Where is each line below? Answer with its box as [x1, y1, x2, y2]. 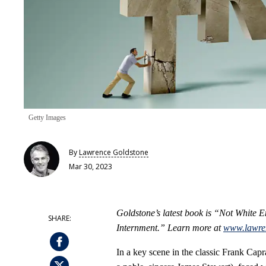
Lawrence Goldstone [79, 147, 148, 157]
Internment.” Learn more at [116, 223, 223, 233]
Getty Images [28, 113, 66, 122]
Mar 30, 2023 [69, 161, 112, 172]
